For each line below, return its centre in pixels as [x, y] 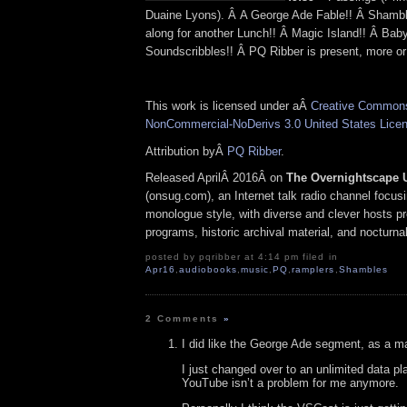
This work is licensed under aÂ [228, 105]
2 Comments [185, 319]
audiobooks [208, 270]
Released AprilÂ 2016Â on [214, 178]
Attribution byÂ [186, 151]
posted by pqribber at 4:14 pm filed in [242, 257]
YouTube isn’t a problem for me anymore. [290, 383]
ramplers [313, 270]
